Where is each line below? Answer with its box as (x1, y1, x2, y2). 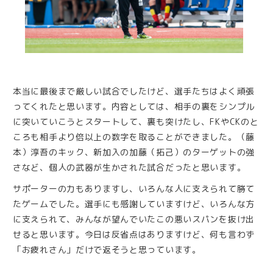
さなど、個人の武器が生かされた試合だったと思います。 (13, 161, 246, 174)
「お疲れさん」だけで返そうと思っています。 (13, 244, 201, 256)
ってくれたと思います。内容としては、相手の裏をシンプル (13, 101, 255, 113)
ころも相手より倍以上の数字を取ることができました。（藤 (13, 131, 255, 143)
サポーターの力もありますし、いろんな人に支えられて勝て (13, 183, 255, 195)
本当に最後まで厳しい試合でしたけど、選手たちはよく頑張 (13, 85, 255, 97)
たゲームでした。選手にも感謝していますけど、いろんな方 (13, 198, 255, 210)
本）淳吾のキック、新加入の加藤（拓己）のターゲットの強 (13, 146, 255, 158)
